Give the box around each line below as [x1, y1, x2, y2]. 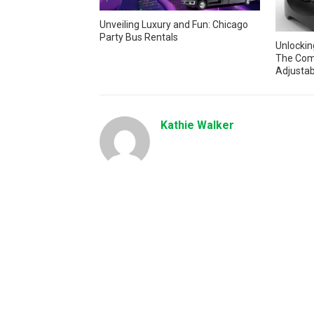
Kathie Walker [161, 118, 234, 132]
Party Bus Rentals [100, 31, 178, 43]
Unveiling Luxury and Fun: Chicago [100, 18, 248, 30]
